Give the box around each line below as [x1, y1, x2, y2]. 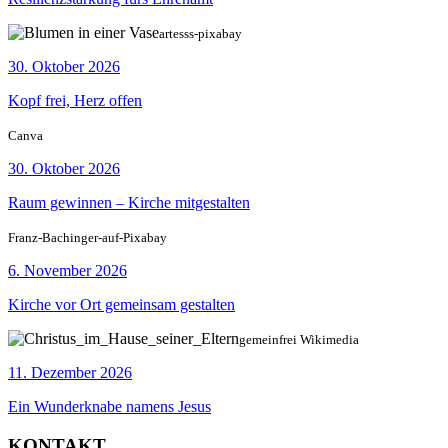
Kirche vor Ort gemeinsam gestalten [8, 296, 235, 314]
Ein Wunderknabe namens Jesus [8, 398, 211, 416]
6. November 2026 [8, 262, 127, 280]
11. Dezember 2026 [8, 364, 132, 382]
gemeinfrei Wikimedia [239, 332, 359, 348]
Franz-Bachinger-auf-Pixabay [8, 230, 167, 246]
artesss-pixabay [159, 26, 242, 42]
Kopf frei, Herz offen [8, 92, 142, 110]
